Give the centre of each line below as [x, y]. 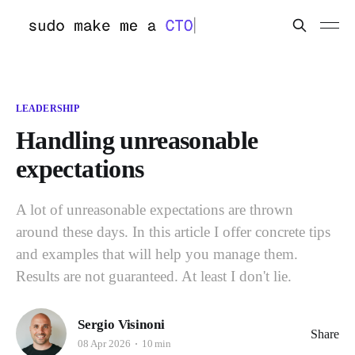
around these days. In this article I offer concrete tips [173, 232]
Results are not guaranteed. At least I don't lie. [154, 276]
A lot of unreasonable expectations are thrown [155, 210]
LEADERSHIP [48, 109]
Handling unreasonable [137, 140]
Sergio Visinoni [121, 324]
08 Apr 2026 [104, 343]
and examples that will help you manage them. [157, 254]
